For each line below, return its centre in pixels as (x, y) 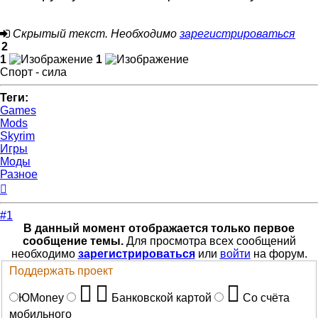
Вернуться (34, 186)
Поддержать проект (61, 271)
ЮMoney (41, 298)
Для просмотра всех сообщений (209, 241)
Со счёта (266, 298)
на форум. (279, 253)
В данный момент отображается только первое (159, 228)
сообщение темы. (73, 241)
